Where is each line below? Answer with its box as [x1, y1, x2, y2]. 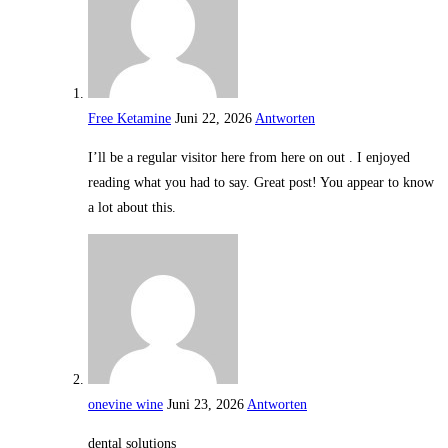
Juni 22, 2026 [175, 111, 252, 127]
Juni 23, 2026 [167, 397, 244, 413]
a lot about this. [88, 200, 176, 216]
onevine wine [88, 397, 163, 413]
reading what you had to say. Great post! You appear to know [88, 175, 434, 191]
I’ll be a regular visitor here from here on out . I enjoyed [88, 150, 410, 166]
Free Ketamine [88, 111, 171, 127]
